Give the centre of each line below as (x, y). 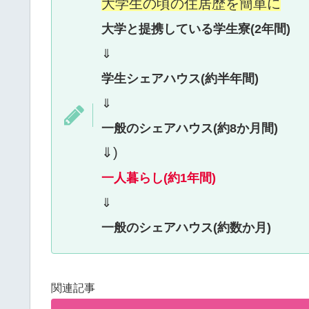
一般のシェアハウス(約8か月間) (190, 129)
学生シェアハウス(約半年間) (180, 79)
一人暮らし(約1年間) (159, 178)
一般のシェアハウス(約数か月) (186, 228)
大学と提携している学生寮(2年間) (196, 29)
